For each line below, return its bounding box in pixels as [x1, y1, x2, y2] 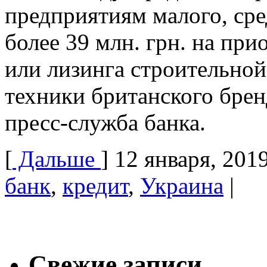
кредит [63, 172, 128, 198]
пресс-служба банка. [5, 109, 212, 135]
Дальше [13, 145, 101, 172]
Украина [140, 172, 223, 198]
